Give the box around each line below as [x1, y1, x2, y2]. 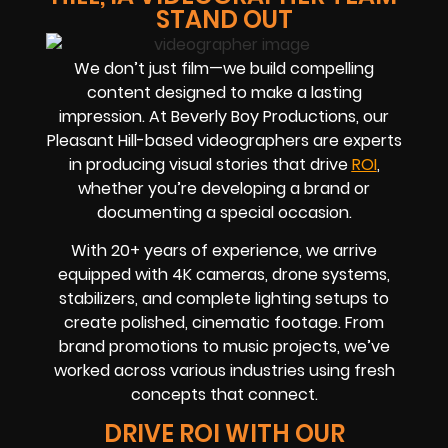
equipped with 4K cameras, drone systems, [58, 263, 390, 287]
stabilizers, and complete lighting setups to [59, 287, 389, 311]
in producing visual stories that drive [68, 152, 352, 176]
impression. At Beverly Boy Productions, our [59, 104, 389, 128]
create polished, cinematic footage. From [64, 311, 384, 335]
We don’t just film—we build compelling [74, 56, 374, 80]
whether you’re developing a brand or [78, 176, 370, 200]
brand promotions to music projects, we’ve [58, 335, 390, 359]
